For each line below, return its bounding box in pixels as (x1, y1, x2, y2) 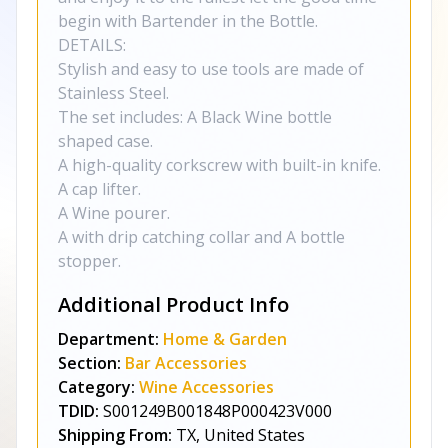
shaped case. (58, 130, 153, 152)
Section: (58, 352, 121, 374)
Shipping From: (58, 424, 172, 446)
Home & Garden (163, 328, 287, 350)
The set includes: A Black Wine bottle (58, 106, 332, 128)
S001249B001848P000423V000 (103, 400, 332, 422)
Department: (58, 328, 159, 350)
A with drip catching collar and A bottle (58, 226, 345, 248)
